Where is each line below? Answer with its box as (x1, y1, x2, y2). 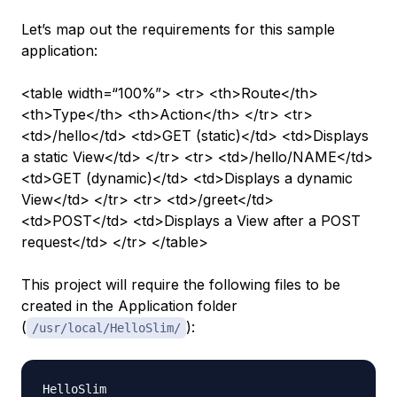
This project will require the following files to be (21, 276, 340, 294)
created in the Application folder (21, 297, 237, 315)
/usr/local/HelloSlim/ (32, 321, 181, 336)
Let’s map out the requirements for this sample (21, 20, 335, 39)
